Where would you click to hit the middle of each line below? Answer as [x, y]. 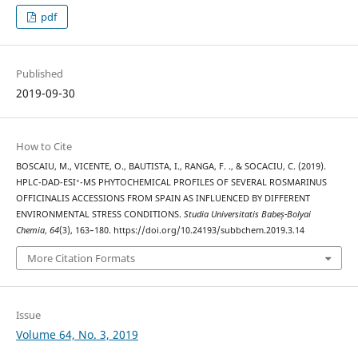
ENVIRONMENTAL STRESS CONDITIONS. [99, 214]
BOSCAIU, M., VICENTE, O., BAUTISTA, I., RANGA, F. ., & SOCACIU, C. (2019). [171, 166]
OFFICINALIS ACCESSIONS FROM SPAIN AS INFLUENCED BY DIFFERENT [163, 198]
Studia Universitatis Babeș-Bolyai [247, 214]
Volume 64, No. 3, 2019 [77, 335]
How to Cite [44, 146]
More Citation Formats [81, 259]
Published [39, 73]
